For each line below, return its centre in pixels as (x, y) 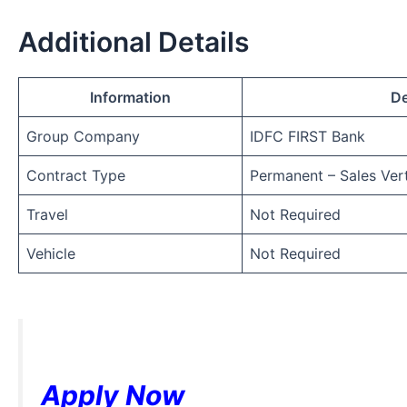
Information (130, 97)
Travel (47, 214)
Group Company (83, 136)
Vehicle (51, 253)
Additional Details (134, 41)
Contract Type (76, 175)
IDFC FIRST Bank (308, 136)
